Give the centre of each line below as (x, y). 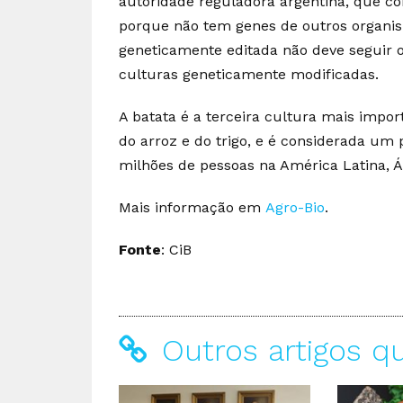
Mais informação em (192, 207)
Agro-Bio (295, 207)
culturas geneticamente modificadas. (249, 74)
